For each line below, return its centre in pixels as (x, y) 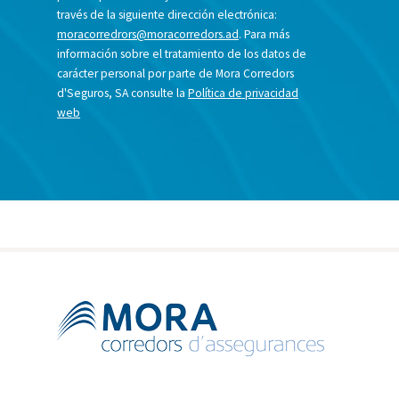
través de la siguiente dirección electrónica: (167, 15)
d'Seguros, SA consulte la (123, 94)
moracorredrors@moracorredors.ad (148, 35)
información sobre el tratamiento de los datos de (182, 54)
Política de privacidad (244, 94)
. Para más (265, 35)
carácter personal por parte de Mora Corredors (176, 74)
